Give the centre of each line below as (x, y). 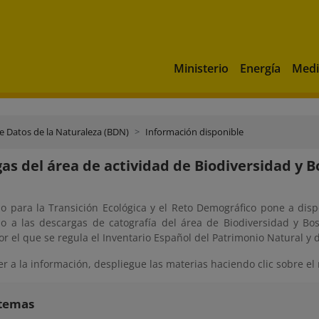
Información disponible (194, 132)
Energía (260, 68)
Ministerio (201, 68)
